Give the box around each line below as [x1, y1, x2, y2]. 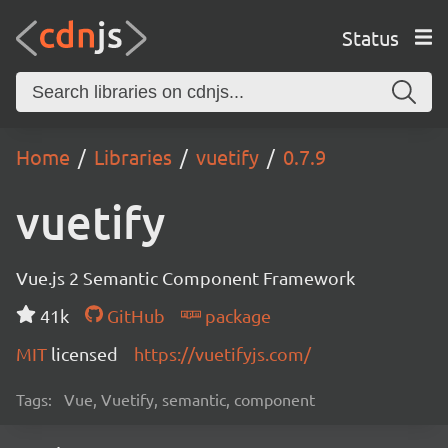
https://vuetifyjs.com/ [134, 343, 311, 364]
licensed [51, 343, 118, 364]
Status [341, 24, 399, 50]
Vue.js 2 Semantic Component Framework [16, 267, 355, 288]
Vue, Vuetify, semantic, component [64, 389, 315, 409]
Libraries [94, 144, 172, 169]
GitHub [102, 305, 165, 326]
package [200, 305, 271, 326]
